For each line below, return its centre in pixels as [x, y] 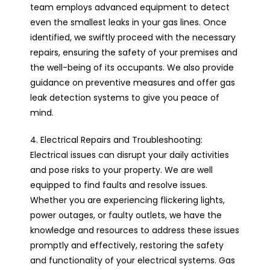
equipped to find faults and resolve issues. [119, 185]
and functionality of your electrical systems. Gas [133, 260]
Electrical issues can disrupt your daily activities [130, 155]
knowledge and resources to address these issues [135, 230]
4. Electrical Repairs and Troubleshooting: [116, 140]
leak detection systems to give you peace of [125, 97]
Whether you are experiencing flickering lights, [127, 200]
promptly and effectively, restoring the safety [127, 245]
